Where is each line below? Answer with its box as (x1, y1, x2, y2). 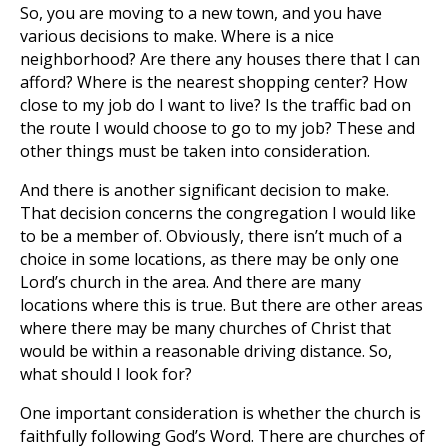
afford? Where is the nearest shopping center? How (20, 71, 407, 93)
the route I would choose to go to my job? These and (20, 117, 415, 139)
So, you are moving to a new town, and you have (20, 2, 382, 24)
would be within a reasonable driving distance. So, (20, 340, 392, 362)
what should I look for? (20, 363, 192, 385)
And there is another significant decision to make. (20, 179, 389, 201)
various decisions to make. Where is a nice (20, 25, 334, 47)
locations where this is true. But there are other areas (20, 294, 423, 316)
